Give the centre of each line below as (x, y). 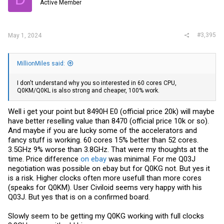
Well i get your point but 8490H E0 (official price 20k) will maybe (111, 111)
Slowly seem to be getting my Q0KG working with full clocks (106, 216)
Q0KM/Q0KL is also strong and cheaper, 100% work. (88, 91)
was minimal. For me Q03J (151, 159)
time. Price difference (44, 159)
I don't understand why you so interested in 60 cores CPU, (97, 83)
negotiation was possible (50, 168)
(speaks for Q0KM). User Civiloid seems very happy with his (105, 187)
